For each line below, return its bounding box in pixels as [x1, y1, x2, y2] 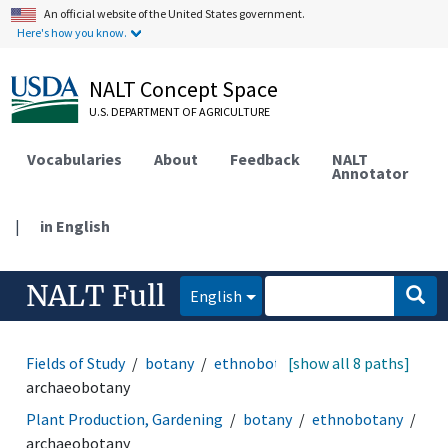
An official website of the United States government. [44, 6, 306, 21]
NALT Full [26, 277, 166, 314]
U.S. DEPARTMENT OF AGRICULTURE [89, 104, 271, 119]
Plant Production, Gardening [26, 408, 224, 429]
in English [40, 215, 111, 236]
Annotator [332, 162, 409, 183]
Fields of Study [26, 352, 126, 373]
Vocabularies [27, 148, 123, 169]
